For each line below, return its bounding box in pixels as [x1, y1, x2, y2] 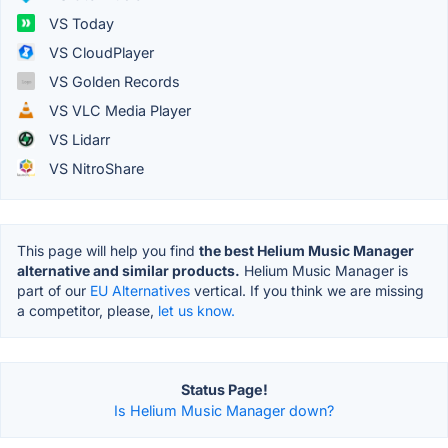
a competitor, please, [17, 301, 158, 319]
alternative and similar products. [17, 261, 240, 279]
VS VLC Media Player [45, 101, 191, 119]
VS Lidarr [45, 130, 110, 148]
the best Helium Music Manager [199, 241, 414, 259]
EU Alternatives [90, 281, 190, 299]
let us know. [158, 301, 235, 319]
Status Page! [180, 380, 268, 398]
